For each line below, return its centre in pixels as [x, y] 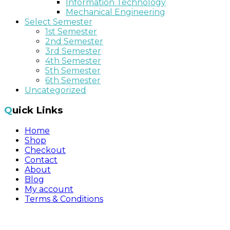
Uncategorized [55, 90]
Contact [41, 160]
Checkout [45, 150]
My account [49, 189]
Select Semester [59, 22]
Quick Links [37, 110]
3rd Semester [73, 51]
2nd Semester [74, 41]
